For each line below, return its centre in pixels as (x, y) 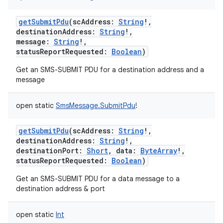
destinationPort (47, 151)
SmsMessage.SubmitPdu (96, 106)
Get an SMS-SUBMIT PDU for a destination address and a (110, 70)
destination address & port (60, 189)
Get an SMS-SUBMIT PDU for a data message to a (98, 179)
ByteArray (159, 151)
